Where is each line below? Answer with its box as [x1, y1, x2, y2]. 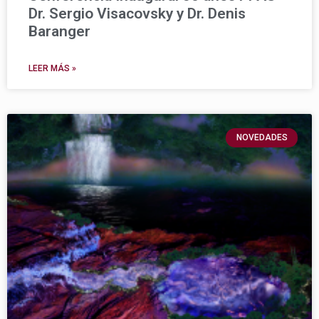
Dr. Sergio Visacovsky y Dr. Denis [28, 5, 246, 23]
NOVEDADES [236, 132, 288, 143]
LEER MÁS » [28, 63, 76, 74]
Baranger [28, 23, 90, 41]
